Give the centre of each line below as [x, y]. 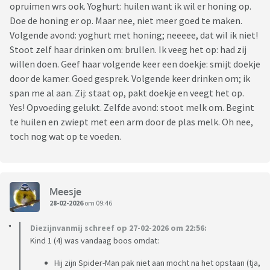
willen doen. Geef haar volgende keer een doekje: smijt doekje [135, 64]
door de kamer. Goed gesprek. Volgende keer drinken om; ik [130, 79]
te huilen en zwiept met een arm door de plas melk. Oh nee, [131, 122]
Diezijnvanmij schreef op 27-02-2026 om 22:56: [118, 228]
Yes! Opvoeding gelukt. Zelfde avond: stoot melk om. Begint [132, 108]
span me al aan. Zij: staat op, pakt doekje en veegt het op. [127, 93]
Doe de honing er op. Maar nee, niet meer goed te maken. [126, 21]
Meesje [65, 191]
